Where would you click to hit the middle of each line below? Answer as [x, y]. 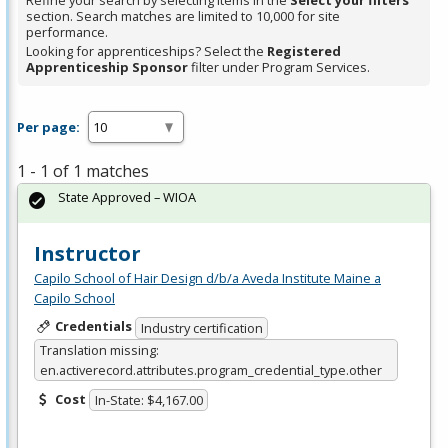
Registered [304, 51]
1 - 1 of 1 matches [83, 171]
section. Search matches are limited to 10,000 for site [183, 16]
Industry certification [201, 327]
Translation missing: [99, 349]
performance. [67, 32]
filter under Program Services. [279, 67]
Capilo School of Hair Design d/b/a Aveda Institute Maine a [207, 278]
